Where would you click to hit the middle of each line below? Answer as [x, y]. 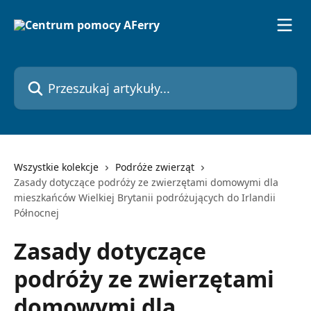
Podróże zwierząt [155, 167]
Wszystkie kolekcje [56, 167]
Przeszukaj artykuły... [68, 74]
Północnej [36, 213]
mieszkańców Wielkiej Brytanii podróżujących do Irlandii [145, 197]
